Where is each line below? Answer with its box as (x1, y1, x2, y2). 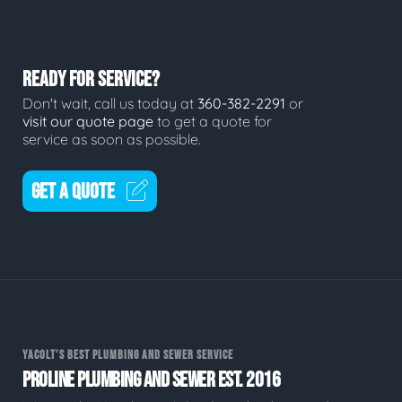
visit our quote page (22, 112, 153, 131)
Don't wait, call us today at (22, 94, 197, 113)
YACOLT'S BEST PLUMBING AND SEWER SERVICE (22, 347, 233, 363)
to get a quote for (153, 112, 272, 131)
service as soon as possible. (22, 130, 201, 149)
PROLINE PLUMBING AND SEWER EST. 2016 (22, 366, 280, 393)
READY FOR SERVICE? (22, 66, 160, 92)
